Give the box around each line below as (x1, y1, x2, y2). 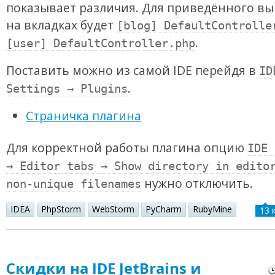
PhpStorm (41, 203, 81, 215)
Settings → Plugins (6, 82, 128, 96)
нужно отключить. (141, 175, 253, 192)
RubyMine (193, 203, 232, 215)
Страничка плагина (26, 107, 141, 125)
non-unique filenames (6, 177, 141, 192)
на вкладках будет (6, 17, 117, 34)
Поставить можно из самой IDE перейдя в (6, 62, 259, 79)
